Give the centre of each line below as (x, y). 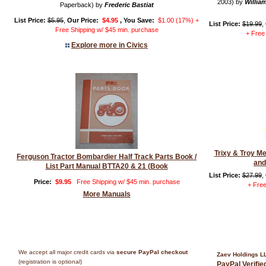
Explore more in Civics (110, 45)
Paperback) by (82, 5)
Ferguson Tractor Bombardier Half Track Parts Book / (107, 157)
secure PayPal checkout (152, 252)
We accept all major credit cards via (67, 252)
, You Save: (136, 20)
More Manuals (107, 194)
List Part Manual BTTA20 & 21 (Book (107, 166)
